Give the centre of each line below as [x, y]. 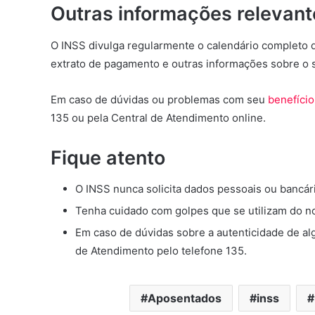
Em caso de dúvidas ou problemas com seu [159, 99]
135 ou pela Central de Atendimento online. [158, 117]
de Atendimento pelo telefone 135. [161, 251]
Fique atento [108, 157]
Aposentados [185, 298]
